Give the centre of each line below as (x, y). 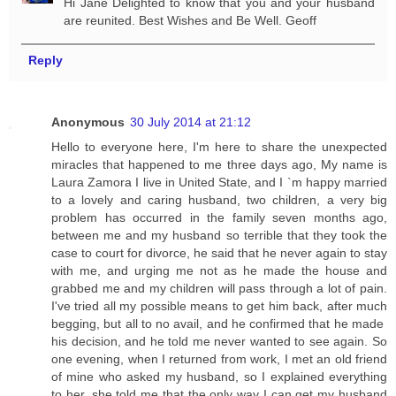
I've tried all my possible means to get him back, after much (219, 305)
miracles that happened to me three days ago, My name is (219, 164)
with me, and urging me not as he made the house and (219, 270)
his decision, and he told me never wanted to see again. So (219, 341)
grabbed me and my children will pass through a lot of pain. (219, 288)
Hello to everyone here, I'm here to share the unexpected (219, 146)
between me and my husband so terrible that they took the (219, 235)
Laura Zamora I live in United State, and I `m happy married (219, 182)
